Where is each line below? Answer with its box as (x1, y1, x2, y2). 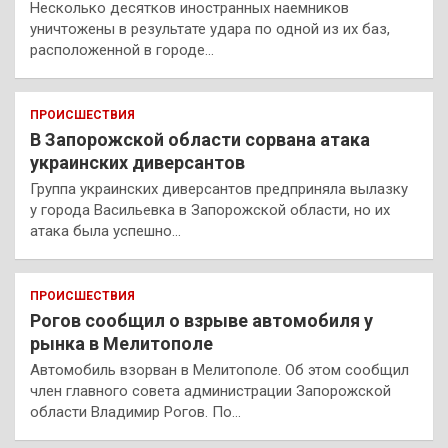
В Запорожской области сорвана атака (30, 129, 370, 150)
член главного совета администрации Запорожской (30, 382, 391, 400)
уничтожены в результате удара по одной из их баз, (30, 20, 390, 38)
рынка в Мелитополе (30, 333, 213, 354)
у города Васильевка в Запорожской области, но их (30, 201, 390, 219)
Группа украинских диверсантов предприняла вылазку (30, 180, 408, 198)
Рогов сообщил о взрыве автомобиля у (30, 310, 373, 331)
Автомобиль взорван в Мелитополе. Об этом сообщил (30, 361, 409, 379)
